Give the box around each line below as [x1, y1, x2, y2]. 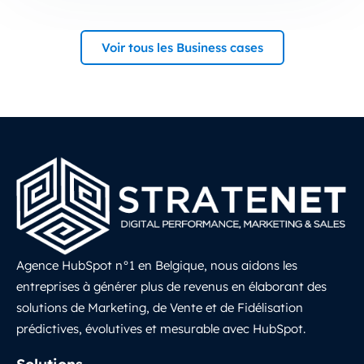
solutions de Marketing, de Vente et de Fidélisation [16, 300, 303, 315]
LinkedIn [15, 341, 66, 357]
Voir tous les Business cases [101, 39, 263, 55]
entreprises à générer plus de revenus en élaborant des [16, 279, 327, 294]
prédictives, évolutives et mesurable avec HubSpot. [16, 321, 305, 336]
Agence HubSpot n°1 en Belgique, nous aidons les [16, 258, 297, 273]
